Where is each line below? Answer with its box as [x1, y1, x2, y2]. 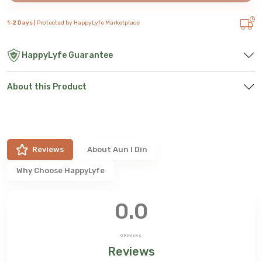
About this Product [7, 81, 87, 92]
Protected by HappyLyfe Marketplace [37, 19, 140, 26]
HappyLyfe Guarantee [22, 50, 113, 60]
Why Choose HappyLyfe [16, 166, 105, 175]
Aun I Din [113, 144, 148, 154]
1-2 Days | [7, 19, 37, 26]
